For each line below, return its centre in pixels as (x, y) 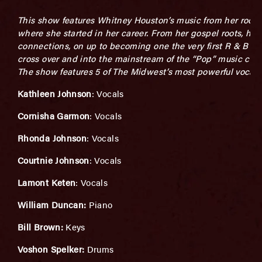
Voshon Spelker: (52, 249)
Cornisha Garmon (54, 116)
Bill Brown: (42, 227)
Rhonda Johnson (52, 138)
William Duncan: (53, 204)
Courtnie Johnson (54, 160)
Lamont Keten (47, 182)
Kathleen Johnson (55, 93)
